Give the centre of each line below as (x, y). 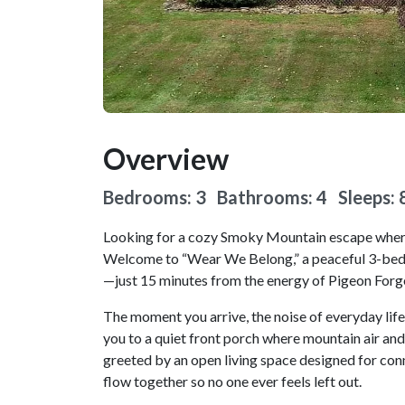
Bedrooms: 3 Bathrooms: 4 (221, 198)
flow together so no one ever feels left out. (232, 381)
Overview (166, 159)
